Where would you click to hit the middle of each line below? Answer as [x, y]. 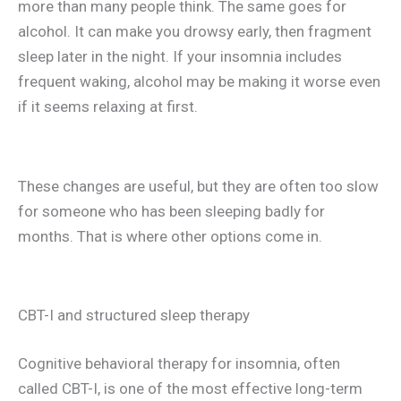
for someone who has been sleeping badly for [171, 211]
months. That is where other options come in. [170, 236]
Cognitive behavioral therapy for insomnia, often [179, 363]
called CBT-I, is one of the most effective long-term [190, 388]
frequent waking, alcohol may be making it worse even [199, 82]
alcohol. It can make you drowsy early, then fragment [195, 32]
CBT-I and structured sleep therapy [134, 316]
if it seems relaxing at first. [108, 107]
